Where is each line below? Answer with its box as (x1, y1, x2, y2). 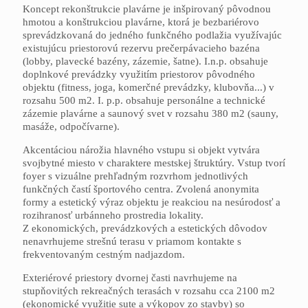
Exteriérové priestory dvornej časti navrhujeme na (23, 272, 237, 284)
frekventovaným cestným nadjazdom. (23, 249, 185, 261)
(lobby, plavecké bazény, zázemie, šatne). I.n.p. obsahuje (23, 56, 268, 67)
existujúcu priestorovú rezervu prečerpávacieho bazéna (23, 43, 260, 54)
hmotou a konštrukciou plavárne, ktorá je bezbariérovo (23, 16, 259, 28)
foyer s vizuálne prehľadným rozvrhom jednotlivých (23, 170, 248, 182)
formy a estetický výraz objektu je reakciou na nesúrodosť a (23, 197, 280, 208)
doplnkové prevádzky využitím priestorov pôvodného (23, 69, 255, 80)
